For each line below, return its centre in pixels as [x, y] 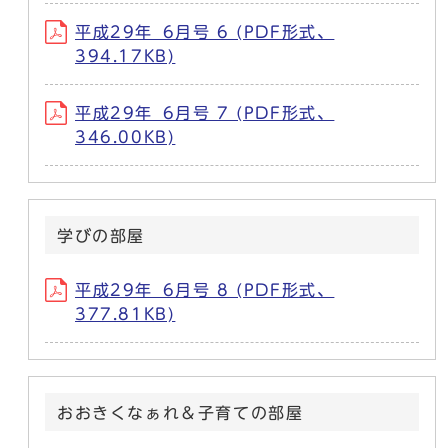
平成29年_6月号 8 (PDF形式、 [205, 290]
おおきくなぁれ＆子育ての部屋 [180, 413]
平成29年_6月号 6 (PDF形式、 [205, 32]
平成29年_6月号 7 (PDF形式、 [205, 113]
